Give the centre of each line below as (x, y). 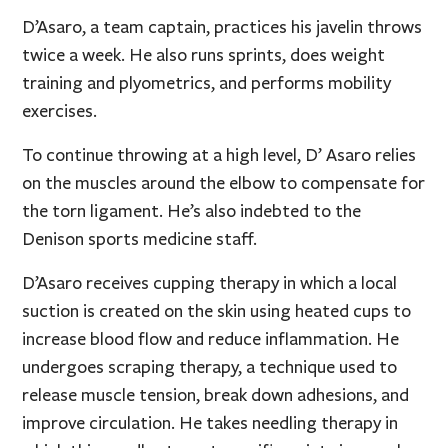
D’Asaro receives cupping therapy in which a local (210, 282)
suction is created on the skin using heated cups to (217, 310)
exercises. (60, 110)
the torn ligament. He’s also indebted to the (192, 210)
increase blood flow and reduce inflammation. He (211, 338)
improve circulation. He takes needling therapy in (210, 422)
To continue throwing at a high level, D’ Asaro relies (219, 154)
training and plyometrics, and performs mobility (207, 82)
